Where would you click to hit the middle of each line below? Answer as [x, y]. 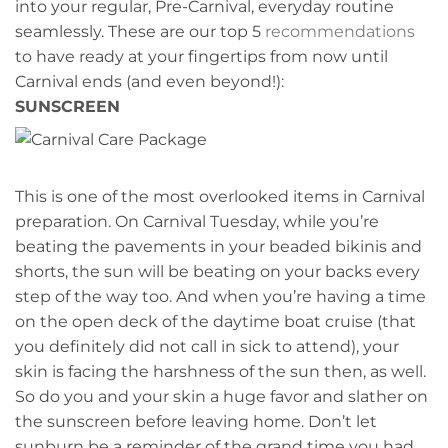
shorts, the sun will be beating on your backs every [217, 272]
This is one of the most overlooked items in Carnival [220, 197]
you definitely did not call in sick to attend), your [207, 347]
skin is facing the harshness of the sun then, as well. [220, 372]
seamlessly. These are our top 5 [140, 32]
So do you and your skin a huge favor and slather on [221, 397]
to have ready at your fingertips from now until [201, 57]
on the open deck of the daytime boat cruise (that [215, 322]
